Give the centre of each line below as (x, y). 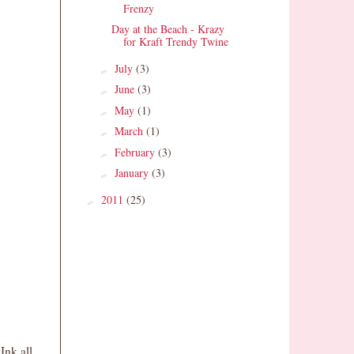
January (133, 173)
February (136, 152)
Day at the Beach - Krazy (168, 29)
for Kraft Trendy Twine (175, 42)
